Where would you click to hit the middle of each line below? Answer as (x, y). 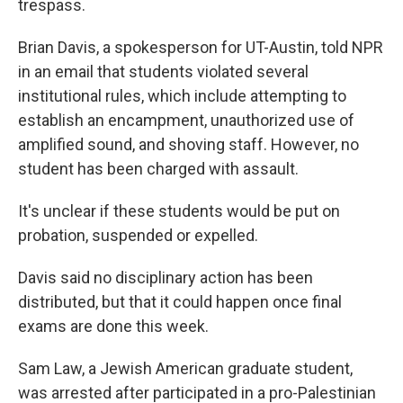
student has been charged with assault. (158, 169)
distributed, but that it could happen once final (180, 302)
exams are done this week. (113, 326)
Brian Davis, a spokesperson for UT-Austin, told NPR (201, 47)
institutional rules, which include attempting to (182, 96)
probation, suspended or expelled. (138, 235)
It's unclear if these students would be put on (179, 211)
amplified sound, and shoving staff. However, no (188, 144)
